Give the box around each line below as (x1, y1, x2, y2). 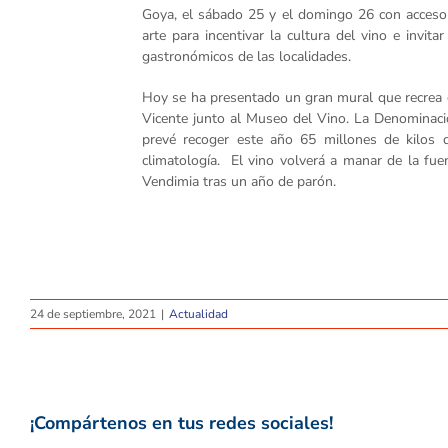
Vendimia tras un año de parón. (142, 172, 336, 192)
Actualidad (169, 306, 228, 323)
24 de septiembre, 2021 (30, 306, 156, 323)
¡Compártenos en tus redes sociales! (30, 411, 333, 436)
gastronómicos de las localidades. (142, 47, 351, 67)
